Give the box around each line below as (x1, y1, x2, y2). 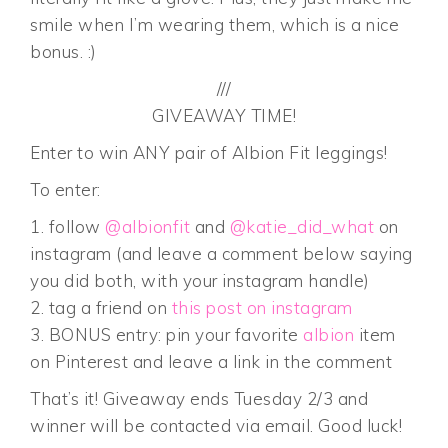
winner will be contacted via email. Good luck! (30, 414, 403, 436)
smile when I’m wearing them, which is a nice (30, 13, 400, 35)
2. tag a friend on (30, 296, 172, 318)
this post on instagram (171, 296, 353, 318)
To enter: (30, 178, 101, 200)
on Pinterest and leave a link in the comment (30, 350, 393, 372)
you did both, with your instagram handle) (30, 269, 370, 291)
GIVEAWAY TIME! (152, 104, 296, 126)
